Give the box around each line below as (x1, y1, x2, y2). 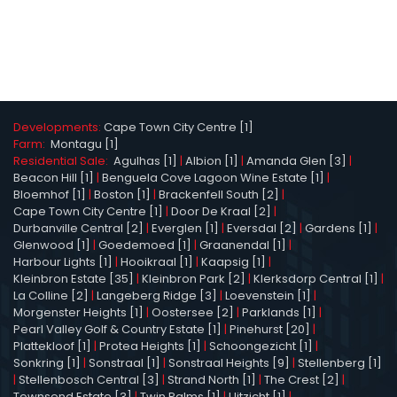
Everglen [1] (152, 219, 219, 237)
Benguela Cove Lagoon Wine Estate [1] (102, 168, 324, 186)
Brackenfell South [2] (159, 185, 279, 203)
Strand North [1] (167, 370, 256, 388)
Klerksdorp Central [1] (253, 269, 378, 287)
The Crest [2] (264, 370, 339, 388)
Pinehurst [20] (230, 320, 310, 338)
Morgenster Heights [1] (13, 303, 144, 321)
